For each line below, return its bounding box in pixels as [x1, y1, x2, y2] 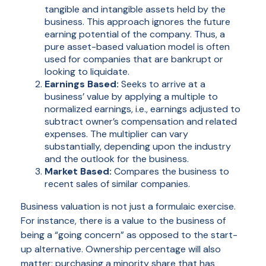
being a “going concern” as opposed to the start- [21, 229, 237, 242]
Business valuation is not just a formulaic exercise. [21, 200, 236, 213]
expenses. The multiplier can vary [45, 128, 188, 141]
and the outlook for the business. [45, 153, 189, 166]
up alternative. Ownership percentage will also [21, 243, 221, 256]
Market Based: [45, 165, 112, 178]
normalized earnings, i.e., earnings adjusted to [45, 103, 240, 116]
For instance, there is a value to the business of [21, 214, 226, 227]
